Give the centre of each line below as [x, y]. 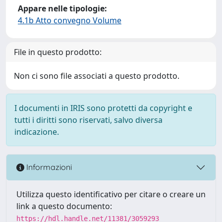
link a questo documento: [64, 206]
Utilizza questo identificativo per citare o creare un [111, 194]
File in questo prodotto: [58, 52]
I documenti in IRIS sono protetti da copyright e [103, 108]
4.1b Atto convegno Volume [70, 20]
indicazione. [37, 132]
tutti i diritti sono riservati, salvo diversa [88, 120]
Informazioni [48, 167]
